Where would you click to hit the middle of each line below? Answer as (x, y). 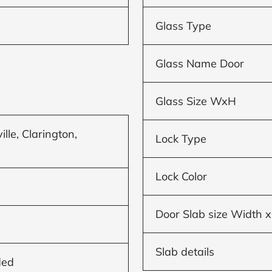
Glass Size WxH (196, 101)
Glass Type (184, 25)
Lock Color (182, 176)
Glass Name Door (200, 63)
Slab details (185, 251)
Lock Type (181, 138)
